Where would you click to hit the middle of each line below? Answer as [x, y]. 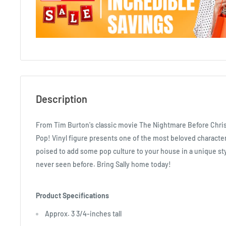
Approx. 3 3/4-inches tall [83, 213]
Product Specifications [72, 196]
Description [62, 99]
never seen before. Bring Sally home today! [103, 164]
